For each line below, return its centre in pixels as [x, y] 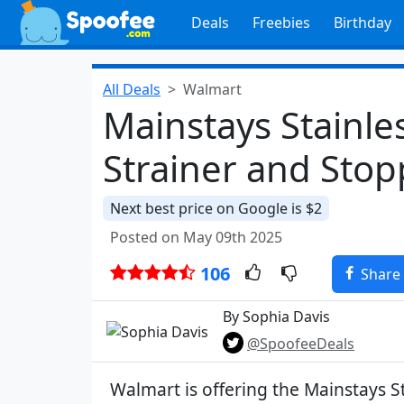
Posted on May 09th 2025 [196, 237]
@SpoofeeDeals [301, 344]
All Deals [132, 89]
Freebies [281, 23]
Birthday [362, 23]
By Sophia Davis [276, 317]
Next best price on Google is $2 [216, 208]
